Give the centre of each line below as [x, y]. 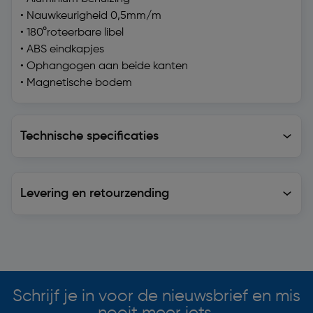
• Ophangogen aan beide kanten [104, 66]
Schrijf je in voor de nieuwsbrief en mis [156, 296]
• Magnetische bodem [76, 83]
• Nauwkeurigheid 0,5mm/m [91, 16]
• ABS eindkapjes [62, 50]
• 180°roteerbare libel [72, 33]
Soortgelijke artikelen [63, 245]
